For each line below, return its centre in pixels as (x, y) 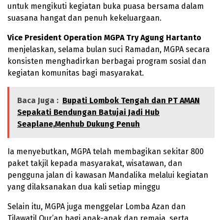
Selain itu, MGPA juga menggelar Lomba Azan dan (96, 207)
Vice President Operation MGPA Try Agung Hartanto (104, 38)
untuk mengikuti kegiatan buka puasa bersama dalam (106, 6)
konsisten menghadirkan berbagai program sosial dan (107, 61)
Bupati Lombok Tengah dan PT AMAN (131, 101)
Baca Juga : (38, 101)
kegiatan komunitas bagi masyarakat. (76, 73)
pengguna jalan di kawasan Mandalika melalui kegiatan (108, 175)
